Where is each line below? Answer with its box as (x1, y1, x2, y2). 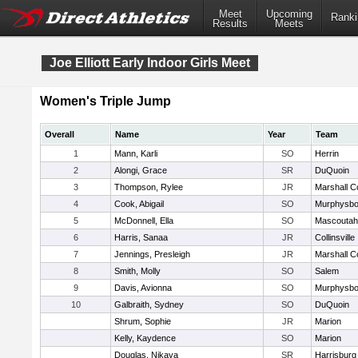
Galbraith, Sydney (114, 300, 184, 309)
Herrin (315, 149, 339, 158)
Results (213, 18, 248, 30)
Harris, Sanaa (114, 233, 168, 242)
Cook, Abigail (114, 199, 164, 209)
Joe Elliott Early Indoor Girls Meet (50, 56, 250, 70)
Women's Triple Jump (40, 94, 171, 108)
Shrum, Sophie (114, 316, 171, 326)
